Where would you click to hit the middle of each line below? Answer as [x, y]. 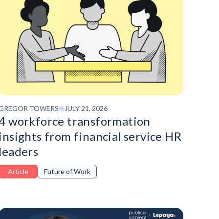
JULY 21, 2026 [86, 109]
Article [18, 172]
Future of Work [67, 172]
